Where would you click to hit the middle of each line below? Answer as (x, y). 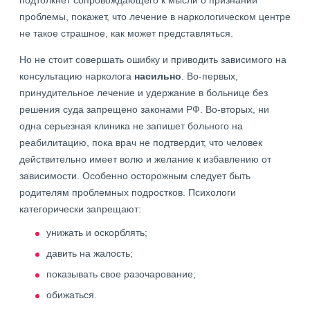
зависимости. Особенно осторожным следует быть (135, 176)
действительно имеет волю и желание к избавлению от (145, 159)
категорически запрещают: (80, 209)
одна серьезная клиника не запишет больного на (131, 126)
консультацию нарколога (77, 76)
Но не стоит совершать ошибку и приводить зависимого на (153, 60)
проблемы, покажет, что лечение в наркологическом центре (155, 17)
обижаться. (72, 295)
